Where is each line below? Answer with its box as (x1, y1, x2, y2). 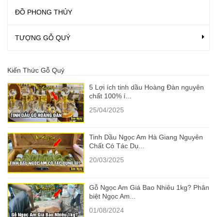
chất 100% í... (89, 92, 131, 100)
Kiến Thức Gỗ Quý (7, 66, 64, 74)
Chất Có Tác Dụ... (89, 142, 144, 150)
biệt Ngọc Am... (89, 192, 136, 201)
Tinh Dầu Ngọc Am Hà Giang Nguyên (89, 133, 203, 141)
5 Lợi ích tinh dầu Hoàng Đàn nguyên (89, 83, 204, 91)
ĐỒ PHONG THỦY (15, 8, 72, 16)
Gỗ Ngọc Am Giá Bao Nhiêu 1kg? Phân (89, 184, 209, 192)
